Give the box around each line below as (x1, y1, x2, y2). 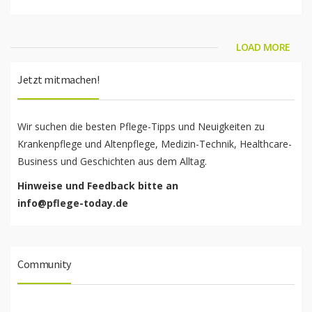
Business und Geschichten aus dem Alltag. (17, 155, 207, 168)
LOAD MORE (236, 40, 290, 54)
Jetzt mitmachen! (17, 72, 99, 86)
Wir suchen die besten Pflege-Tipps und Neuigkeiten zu (17, 120, 265, 133)
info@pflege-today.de (17, 196, 128, 210)
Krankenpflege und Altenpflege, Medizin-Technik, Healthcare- (17, 137, 292, 150)
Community (17, 257, 71, 271)
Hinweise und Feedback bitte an (17, 179, 178, 192)
